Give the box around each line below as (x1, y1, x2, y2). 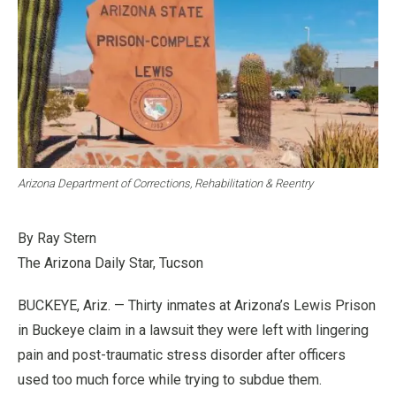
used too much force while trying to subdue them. (18, 370, 322, 388)
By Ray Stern (18, 229, 96, 247)
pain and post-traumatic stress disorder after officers (18, 346, 346, 363)
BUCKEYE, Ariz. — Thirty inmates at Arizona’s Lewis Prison (18, 296, 376, 314)
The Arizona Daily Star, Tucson (18, 254, 203, 271)
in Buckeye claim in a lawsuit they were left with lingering (18, 321, 369, 339)
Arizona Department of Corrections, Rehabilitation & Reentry (18, 176, 313, 190)
